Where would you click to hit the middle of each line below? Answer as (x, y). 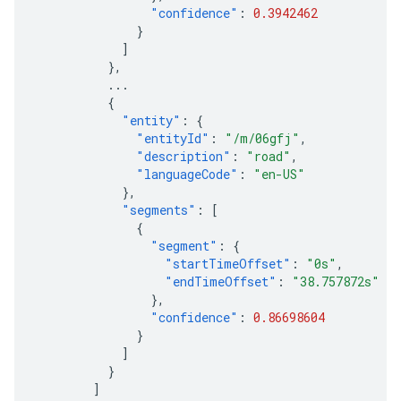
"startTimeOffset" (228, 264)
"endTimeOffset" (221, 282)
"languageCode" (187, 174)
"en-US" (279, 174)
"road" (269, 156)
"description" (183, 156)
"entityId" (173, 138)
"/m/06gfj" (262, 138)
